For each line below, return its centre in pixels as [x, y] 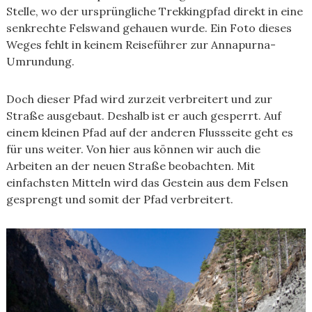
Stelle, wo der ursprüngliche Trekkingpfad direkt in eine [154, 11]
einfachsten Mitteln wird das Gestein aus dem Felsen [147, 182]
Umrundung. [40, 61]
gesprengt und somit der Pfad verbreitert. [119, 199]
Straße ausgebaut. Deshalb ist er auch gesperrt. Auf [143, 116]
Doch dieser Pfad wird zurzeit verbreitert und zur [139, 99]
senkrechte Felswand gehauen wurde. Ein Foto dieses [149, 28]
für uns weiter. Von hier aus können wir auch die [133, 149]
